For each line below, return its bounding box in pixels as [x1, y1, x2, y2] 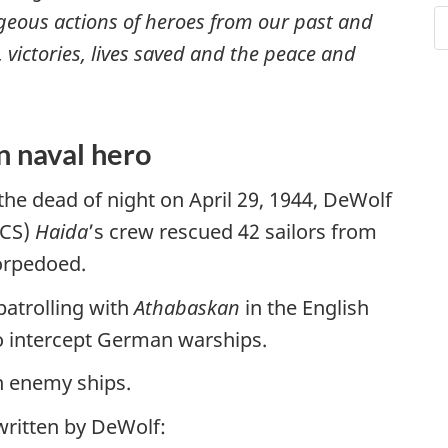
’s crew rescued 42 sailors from [88, 218, 377, 245]
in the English [240, 293, 369, 321]
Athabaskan [134, 293, 240, 321]
